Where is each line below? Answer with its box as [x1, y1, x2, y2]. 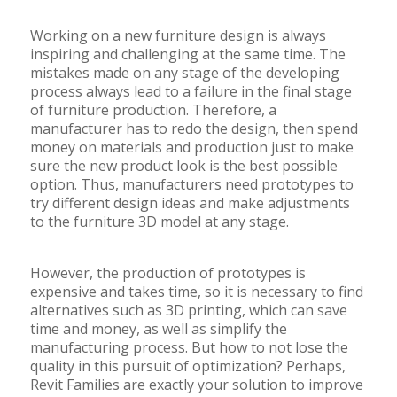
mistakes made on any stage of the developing [29, 63, 339, 83]
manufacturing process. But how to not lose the [29, 338, 348, 358]
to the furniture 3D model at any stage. [29, 212, 289, 232]
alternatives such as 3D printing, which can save [29, 300, 347, 321]
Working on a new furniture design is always [29, 26, 326, 46]
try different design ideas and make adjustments [29, 193, 350, 214]
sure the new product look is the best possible [29, 156, 338, 176]
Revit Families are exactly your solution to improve [29, 375, 363, 395]
